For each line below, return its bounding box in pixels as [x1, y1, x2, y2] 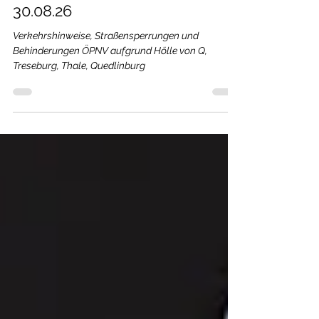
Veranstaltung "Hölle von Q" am [13, 6, 239, 25]
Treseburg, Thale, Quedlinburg [13, 85, 145, 98]
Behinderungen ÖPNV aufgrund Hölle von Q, [13, 70, 207, 83]
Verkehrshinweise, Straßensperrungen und [13, 56, 199, 68]
